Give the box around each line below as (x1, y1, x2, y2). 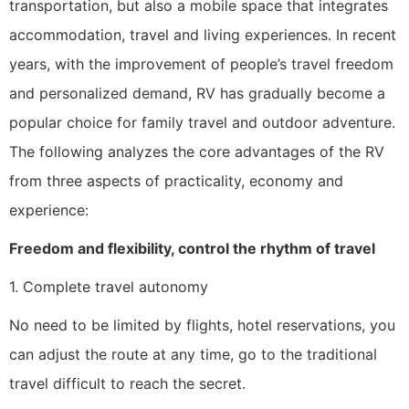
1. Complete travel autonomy (9, 278, 208, 297)
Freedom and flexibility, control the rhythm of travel (9, 239, 375, 258)
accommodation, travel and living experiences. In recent (9, 26, 396, 45)
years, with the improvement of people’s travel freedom (9, 55, 393, 74)
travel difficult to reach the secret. (9, 374, 246, 393)
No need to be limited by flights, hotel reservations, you (9, 316, 395, 335)
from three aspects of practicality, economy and (9, 172, 343, 191)
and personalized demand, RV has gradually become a (9, 84, 385, 103)
